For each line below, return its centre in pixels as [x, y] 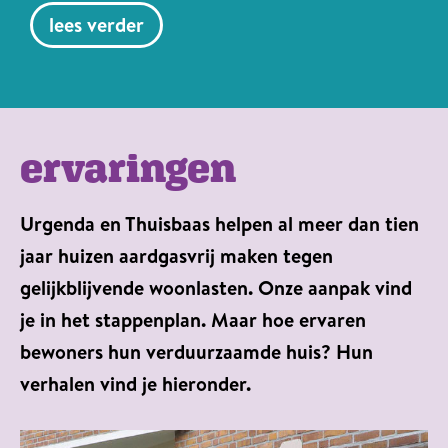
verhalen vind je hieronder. [135, 383]
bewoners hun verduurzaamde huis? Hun [196, 351]
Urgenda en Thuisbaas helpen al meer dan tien [219, 223]
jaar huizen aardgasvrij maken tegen [176, 255]
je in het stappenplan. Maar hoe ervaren [193, 319]
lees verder [96, 24]
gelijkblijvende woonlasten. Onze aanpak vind [216, 287]
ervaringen [128, 167]
